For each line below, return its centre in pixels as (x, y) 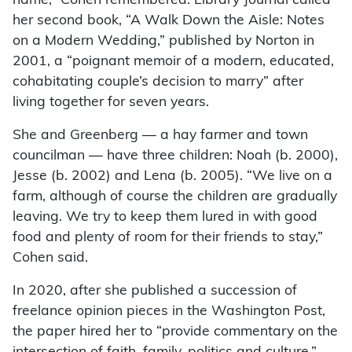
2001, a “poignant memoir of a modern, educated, (173, 61)
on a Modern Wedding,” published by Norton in (163, 41)
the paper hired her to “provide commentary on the (175, 332)
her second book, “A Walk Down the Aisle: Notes (169, 20)
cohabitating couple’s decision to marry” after (158, 82)
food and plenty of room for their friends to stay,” (168, 237)
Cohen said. (50, 258)
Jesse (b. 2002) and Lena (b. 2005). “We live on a (172, 176)
